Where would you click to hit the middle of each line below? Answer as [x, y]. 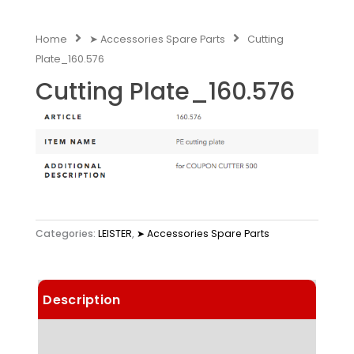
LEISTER [115, 233]
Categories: [67, 233]
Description [82, 299]
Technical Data [94, 339]
